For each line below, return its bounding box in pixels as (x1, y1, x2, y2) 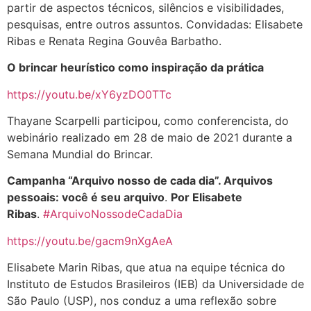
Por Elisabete (171, 190, 242, 205)
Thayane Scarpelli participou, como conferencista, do (7, 113, 289, 128)
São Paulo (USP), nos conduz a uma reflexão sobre (7, 294, 276, 308)
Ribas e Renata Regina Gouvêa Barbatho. (7, 33, 221, 48)
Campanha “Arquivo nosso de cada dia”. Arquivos (7, 174, 273, 188)
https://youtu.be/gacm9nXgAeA (7, 233, 173, 248)
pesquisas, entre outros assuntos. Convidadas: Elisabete (7, 17, 303, 31)
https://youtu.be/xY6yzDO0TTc (7, 87, 171, 101)
